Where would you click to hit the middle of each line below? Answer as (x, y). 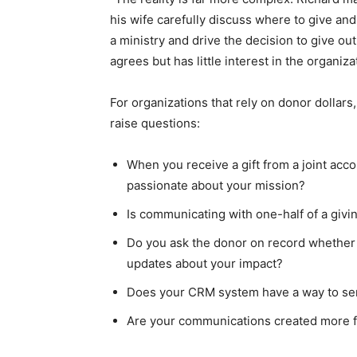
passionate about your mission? (216, 185)
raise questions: (155, 123)
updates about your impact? (205, 263)
